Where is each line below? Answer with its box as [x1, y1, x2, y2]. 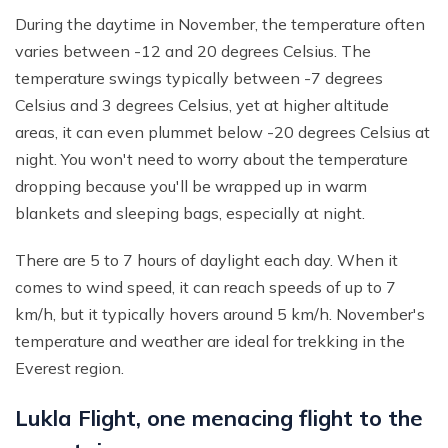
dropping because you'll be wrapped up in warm [15, 176, 367, 197]
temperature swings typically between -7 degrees [15, 68, 383, 89]
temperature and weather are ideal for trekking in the [15, 331, 405, 352]
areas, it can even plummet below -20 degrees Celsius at [15, 122, 430, 143]
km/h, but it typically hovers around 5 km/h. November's [15, 304, 425, 325]
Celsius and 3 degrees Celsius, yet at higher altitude [15, 95, 389, 116]
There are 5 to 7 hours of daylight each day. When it [15, 250, 398, 271]
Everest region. [15, 358, 124, 379]
